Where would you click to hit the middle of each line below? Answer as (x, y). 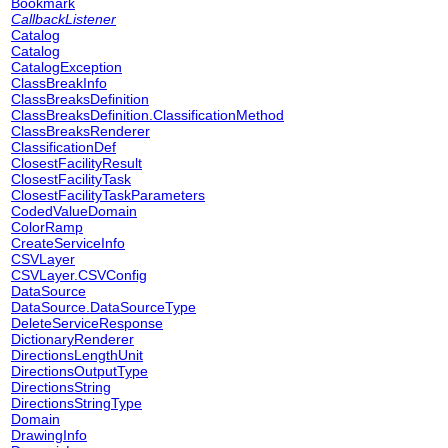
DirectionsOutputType (79, 371)
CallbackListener (63, 19)
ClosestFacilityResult (76, 163)
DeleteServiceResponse (87, 323)
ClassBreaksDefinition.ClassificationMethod (147, 115)
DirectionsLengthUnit (77, 355)
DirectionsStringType (76, 403)
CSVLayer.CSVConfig (79, 275)
